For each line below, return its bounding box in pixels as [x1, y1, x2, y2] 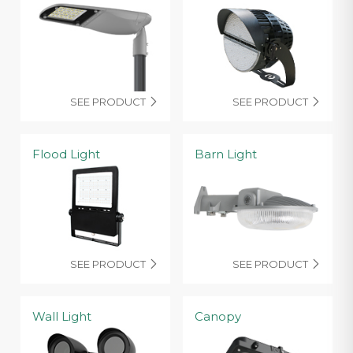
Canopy [195, 309, 241, 325]
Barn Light [195, 147, 257, 162]
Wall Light [32, 309, 91, 325]
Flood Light [32, 147, 100, 162]
